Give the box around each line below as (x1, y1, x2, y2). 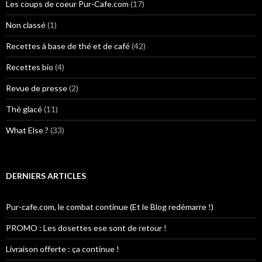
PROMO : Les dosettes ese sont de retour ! (6, 223, 167, 233)
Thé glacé (6, 104, 42, 115)
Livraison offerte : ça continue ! (6, 244, 119, 254)
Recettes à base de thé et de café (6, 41, 130, 51)
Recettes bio (6, 62, 53, 73)
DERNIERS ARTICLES (6, 171, 86, 181)
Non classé (6, 20, 46, 30)
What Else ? (6, 125, 49, 136)
